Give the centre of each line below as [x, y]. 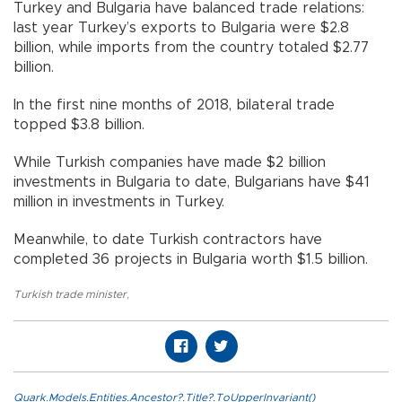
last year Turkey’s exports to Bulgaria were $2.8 [181, 27]
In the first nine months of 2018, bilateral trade [174, 105]
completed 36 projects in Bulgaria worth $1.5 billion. [191, 259]
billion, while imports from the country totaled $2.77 [191, 47]
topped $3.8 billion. [79, 124]
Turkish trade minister [70, 294]
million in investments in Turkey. [119, 201]
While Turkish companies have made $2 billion [170, 162]
